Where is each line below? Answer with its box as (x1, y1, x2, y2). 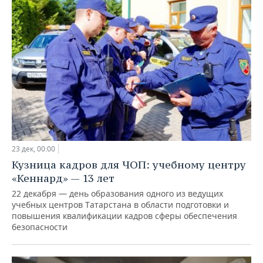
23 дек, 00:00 (12, 144, 55, 154)
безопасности (12, 221, 68, 233)
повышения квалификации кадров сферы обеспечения (12, 210, 237, 222)
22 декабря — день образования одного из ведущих (12, 188, 223, 200)
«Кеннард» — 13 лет (12, 171, 114, 186)
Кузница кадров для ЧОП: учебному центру (12, 158, 246, 172)
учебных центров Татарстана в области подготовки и (12, 199, 229, 211)
